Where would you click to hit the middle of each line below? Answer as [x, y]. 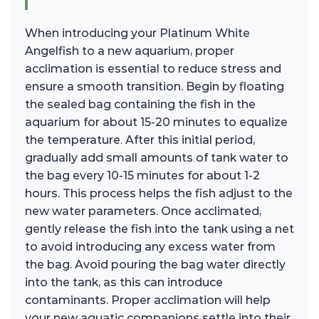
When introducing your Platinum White [137, 33]
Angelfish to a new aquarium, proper [130, 51]
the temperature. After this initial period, [140, 140]
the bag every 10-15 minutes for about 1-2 [142, 176]
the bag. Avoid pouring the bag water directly [155, 265]
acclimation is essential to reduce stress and [153, 69]
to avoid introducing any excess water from [150, 247]
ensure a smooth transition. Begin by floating [155, 87]
